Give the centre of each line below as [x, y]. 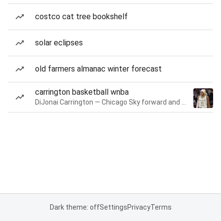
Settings [113, 207]
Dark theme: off [74, 207]
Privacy [139, 207]
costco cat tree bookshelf [81, 17]
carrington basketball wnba [82, 92]
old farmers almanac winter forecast [98, 69]
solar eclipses [59, 43]
